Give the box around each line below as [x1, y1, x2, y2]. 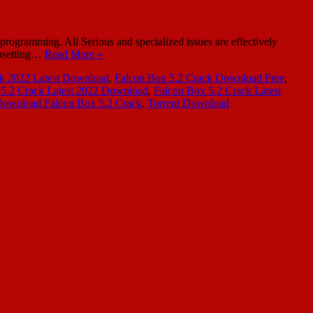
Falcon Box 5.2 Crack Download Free [115, 71, 284, 84]
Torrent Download [147, 96, 229, 109]
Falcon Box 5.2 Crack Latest [154, 84, 281, 96]
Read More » [45, 48, 103, 60]
